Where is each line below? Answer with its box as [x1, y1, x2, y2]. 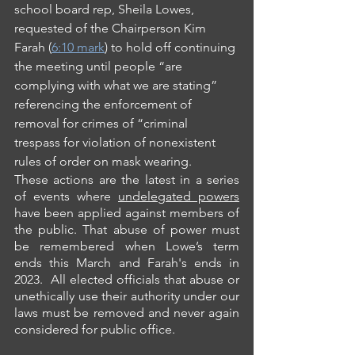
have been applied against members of [14, 205, 239, 221]
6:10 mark [52, 40, 105, 55]
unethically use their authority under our [14, 288, 239, 304]
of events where [14, 189, 118, 204]
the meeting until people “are [14, 59, 185, 74]
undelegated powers [118, 189, 239, 204]
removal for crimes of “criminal [14, 116, 191, 132]
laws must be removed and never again [14, 305, 239, 321]
